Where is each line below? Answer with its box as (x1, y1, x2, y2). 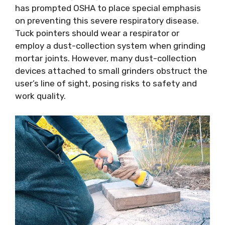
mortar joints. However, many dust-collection (15, 53, 196, 64)
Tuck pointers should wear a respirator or (15, 28, 179, 39)
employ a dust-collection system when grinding (15, 41, 205, 51)
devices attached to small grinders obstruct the (15, 66, 207, 76)
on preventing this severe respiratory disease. (15, 16, 199, 26)
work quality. (15, 91, 66, 101)
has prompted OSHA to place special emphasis (15, 3, 201, 14)
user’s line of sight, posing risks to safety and (15, 78, 197, 89)
